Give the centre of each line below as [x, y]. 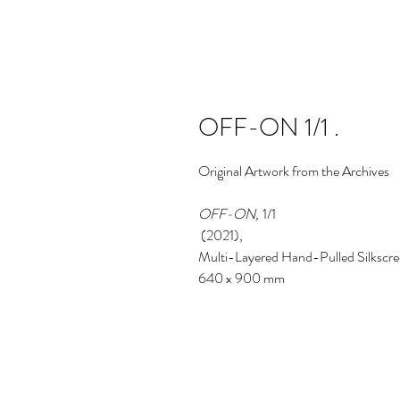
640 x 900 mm [242, 278]
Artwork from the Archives [318, 171]
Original [221, 171]
